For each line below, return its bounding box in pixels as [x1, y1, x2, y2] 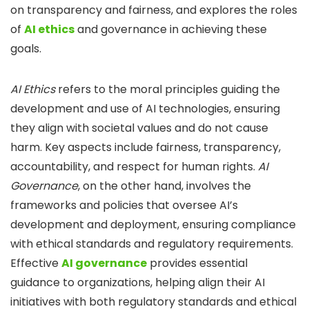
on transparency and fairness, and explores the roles [10, 1, 297, 18]
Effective [10, 255, 61, 271]
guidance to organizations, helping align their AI [10, 274, 265, 290]
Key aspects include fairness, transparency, [45, 139, 281, 155]
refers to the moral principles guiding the [55, 81, 280, 97]
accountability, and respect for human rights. [10, 158, 255, 175]
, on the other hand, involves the [78, 177, 251, 194]
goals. [10, 40, 41, 57]
